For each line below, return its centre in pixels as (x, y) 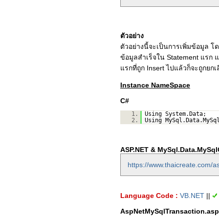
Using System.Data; (175, 114)
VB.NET (192, 196)
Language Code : (149, 196)
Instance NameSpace (155, 85)
